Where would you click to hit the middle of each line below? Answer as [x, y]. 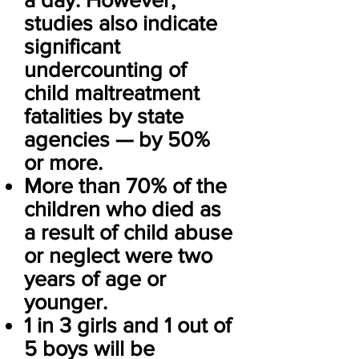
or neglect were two [118, 255]
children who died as [123, 209]
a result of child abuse [128, 232]
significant [72, 46]
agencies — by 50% [117, 139]
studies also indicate [121, 23]
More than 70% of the [125, 186]
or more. [63, 162]
